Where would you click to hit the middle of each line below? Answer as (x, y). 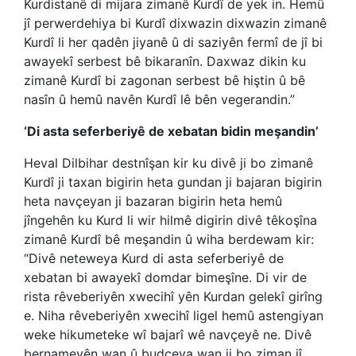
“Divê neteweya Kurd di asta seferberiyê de (154, 258)
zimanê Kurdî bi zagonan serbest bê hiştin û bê (164, 80)
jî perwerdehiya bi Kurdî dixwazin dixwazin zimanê (175, 23)
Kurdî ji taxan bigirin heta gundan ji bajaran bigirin (173, 182)
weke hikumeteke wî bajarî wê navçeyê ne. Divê (168, 335)
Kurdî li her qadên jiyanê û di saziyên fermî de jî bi (173, 42)
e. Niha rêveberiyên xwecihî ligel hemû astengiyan (174, 315)
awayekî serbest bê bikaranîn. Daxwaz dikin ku (165, 61)
